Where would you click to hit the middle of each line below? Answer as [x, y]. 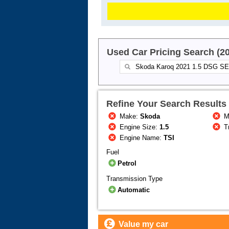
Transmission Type [134, 179]
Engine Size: [139, 127]
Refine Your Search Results [166, 104]
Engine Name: [141, 138]
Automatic [134, 190]
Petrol [127, 164]
